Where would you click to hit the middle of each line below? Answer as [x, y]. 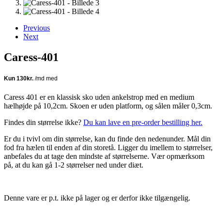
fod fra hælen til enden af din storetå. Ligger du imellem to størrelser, [108, 147]
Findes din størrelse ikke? [44, 122]
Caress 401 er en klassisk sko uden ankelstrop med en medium [99, 97]
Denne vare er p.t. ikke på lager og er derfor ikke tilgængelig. [97, 198]
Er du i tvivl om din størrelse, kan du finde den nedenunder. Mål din [107, 139]
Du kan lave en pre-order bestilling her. [143, 122]
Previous [37, 28]
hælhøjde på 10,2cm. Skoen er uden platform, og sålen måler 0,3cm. [108, 106]
